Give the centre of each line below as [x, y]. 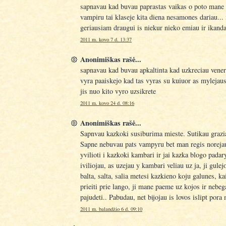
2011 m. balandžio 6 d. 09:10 [111, 209]
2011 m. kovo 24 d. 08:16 [107, 103]
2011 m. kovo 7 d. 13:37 [106, 39]
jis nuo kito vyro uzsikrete [118, 91]
